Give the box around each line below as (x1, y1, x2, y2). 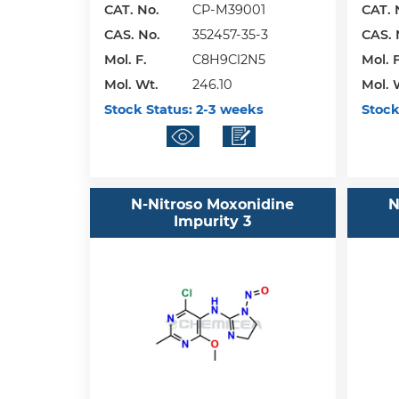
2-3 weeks (191, 101, 264, 118)
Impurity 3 (174, 213, 252, 231)
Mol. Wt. (103, 76, 159, 93)
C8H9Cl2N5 (191, 51, 265, 68)
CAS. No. (103, 26, 160, 43)
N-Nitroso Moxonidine (131, 196, 295, 214)
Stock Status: (103, 101, 192, 118)
